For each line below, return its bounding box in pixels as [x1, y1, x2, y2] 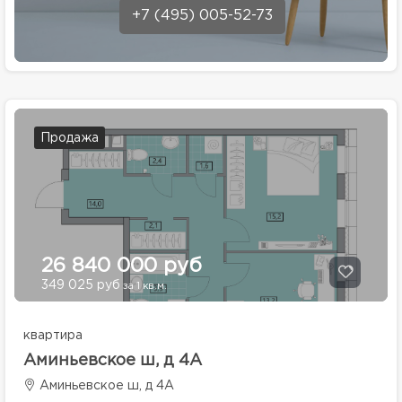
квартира [23, 330, 83, 341]
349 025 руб [41, 280, 120, 291]
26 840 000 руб [41, 258, 202, 275]
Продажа [40, 133, 99, 144]
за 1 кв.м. [120, 282, 167, 291]
